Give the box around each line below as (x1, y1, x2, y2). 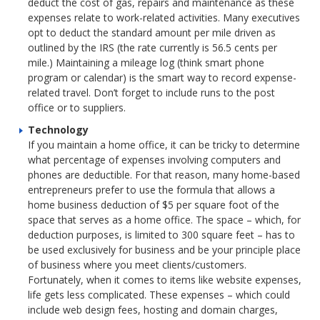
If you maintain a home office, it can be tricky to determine (28, 138, 301, 152)
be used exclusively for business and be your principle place (28, 243, 301, 257)
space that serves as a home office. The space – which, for (28, 213, 301, 227)
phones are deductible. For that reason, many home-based (28, 168, 301, 182)
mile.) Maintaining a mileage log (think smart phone (28, 56, 265, 70)
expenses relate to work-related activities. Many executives (28, 11, 301, 25)
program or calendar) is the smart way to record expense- (28, 71, 297, 85)
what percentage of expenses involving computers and (28, 153, 281, 167)
